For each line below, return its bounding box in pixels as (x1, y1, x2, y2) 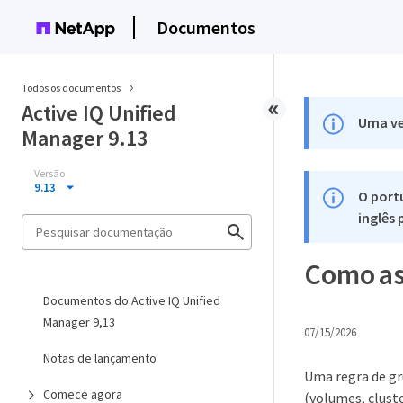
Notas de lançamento (43, 350, 157, 366)
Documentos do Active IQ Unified (43, 292, 220, 309)
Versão (34, 166, 65, 180)
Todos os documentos (22, 81, 121, 94)
